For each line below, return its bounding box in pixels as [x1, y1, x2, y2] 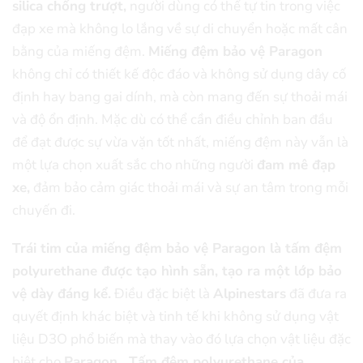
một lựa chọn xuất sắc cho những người [12, 156, 257, 175]
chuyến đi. [12, 201, 75, 220]
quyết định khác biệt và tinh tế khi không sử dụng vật [12, 307, 339, 327]
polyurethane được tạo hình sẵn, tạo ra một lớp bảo [12, 262, 342, 281]
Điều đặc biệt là [111, 284, 213, 304]
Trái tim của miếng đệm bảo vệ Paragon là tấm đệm [12, 239, 342, 258]
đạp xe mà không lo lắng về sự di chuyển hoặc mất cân [12, 19, 348, 39]
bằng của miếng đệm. [12, 42, 148, 62]
